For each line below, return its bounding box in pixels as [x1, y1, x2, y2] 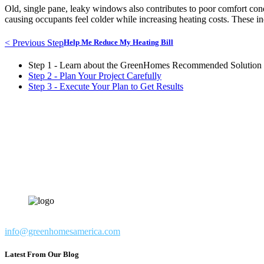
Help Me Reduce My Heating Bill [64, 37, 173, 47]
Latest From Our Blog [5, 250, 79, 259]
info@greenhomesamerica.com [5, 226, 120, 236]
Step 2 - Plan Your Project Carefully [28, 71, 161, 81]
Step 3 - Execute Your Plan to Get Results [28, 81, 183, 92]
